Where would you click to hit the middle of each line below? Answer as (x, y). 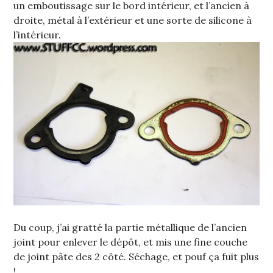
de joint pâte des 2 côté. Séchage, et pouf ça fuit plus (136, 256)
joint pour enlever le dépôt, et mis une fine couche (131, 242)
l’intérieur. (37, 34)
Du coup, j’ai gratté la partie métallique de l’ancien (130, 227)
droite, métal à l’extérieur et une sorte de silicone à (133, 20)
